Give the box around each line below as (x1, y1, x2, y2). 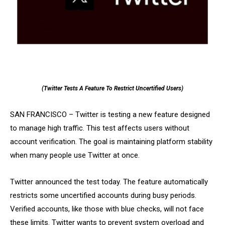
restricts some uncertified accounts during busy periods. (10, 190, 196, 200)
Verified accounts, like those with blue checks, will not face (10, 204, 204, 213)
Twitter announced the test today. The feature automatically (10, 177, 208, 186)
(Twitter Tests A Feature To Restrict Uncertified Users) (42, 84, 183, 92)
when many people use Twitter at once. (10, 150, 140, 160)
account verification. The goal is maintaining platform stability (10, 137, 212, 146)
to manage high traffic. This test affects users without (10, 123, 189, 133)
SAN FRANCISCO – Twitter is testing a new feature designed (10, 109, 210, 119)
